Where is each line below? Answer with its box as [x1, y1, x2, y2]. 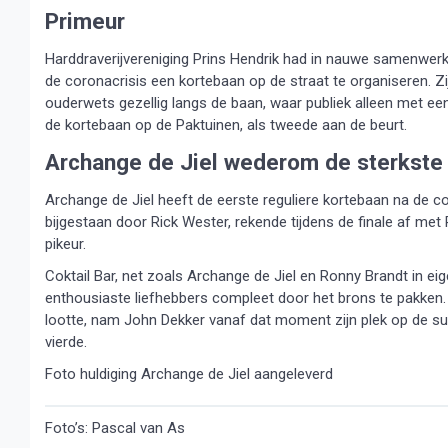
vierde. [45, 333, 87, 351]
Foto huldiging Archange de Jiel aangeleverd [45, 365, 333, 383]
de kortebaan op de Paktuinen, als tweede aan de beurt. [45, 116, 407, 134]
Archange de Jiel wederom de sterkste [45, 149, 443, 175]
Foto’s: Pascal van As [45, 419, 185, 437]
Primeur [45, 8, 125, 34]
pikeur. [45, 235, 86, 253]
